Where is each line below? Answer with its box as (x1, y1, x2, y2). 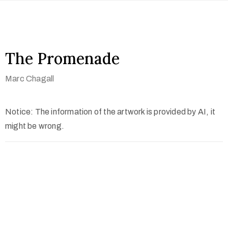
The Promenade (5, 49, 120, 68)
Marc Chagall (5, 74, 54, 83)
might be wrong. (5, 122, 64, 130)
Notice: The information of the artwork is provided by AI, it (5, 107, 216, 116)
